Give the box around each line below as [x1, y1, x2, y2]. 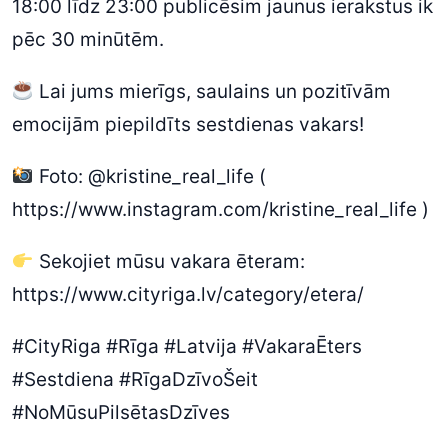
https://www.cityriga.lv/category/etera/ [12, 283, 364, 306]
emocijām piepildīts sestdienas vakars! [12, 113, 364, 136]
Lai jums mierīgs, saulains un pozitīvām [33, 80, 391, 103]
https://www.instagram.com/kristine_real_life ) [12, 198, 429, 221]
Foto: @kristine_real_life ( [33, 165, 266, 188]
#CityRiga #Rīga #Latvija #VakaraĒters [12, 335, 362, 358]
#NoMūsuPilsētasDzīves [12, 401, 230, 424]
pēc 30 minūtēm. [12, 28, 164, 51]
